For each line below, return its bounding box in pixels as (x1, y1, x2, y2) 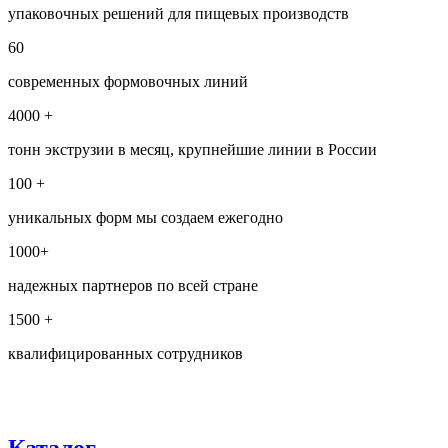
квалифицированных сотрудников (8, 345, 243, 362)
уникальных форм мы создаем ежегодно (8, 209, 283, 226)
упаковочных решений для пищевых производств (8, 5, 349, 22)
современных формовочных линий (8, 73, 248, 90)
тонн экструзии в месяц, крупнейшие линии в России (8, 141, 377, 158)
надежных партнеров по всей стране (8, 277, 258, 294)
